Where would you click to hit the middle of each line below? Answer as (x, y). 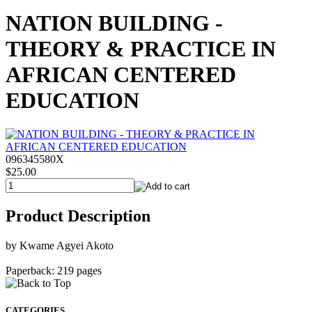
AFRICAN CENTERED (121, 75)
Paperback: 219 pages (54, 271)
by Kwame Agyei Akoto (60, 246)
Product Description (78, 216)
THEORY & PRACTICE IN (141, 49)
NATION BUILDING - (114, 23)
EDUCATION (72, 101)
